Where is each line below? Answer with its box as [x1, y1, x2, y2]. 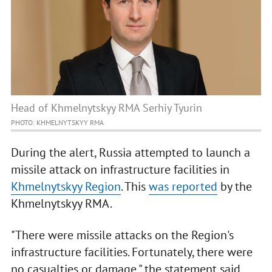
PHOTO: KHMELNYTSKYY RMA [10, 118, 104, 127]
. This [120, 178, 149, 195]
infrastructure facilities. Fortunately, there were [10, 244, 253, 260]
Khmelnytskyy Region [10, 178, 121, 195]
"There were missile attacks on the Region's [10, 227, 234, 243]
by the [217, 178, 252, 195]
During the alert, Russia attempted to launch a [10, 144, 250, 161]
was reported [148, 178, 217, 195]
